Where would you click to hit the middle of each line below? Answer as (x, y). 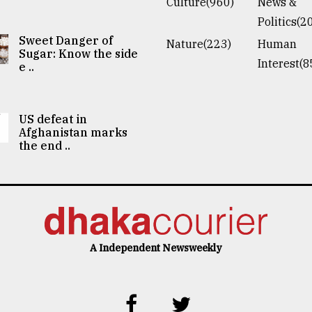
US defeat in (53, 119)
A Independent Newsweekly (156, 248)
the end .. (45, 145)
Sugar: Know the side (79, 53)
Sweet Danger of (66, 40)
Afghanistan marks (73, 132)
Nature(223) (199, 44)
